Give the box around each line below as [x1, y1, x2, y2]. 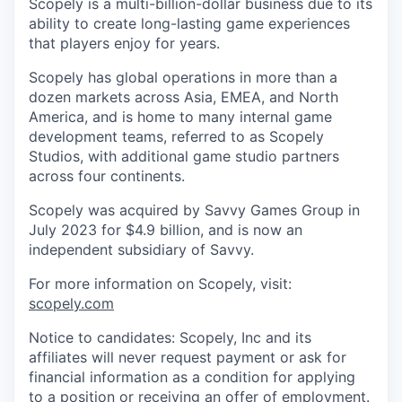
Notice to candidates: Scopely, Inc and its [29, 328, 311, 347]
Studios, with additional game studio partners [29, 147, 339, 166]
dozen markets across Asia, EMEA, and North [29, 88, 338, 107]
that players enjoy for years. [29, 34, 220, 53]
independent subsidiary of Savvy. [29, 240, 254, 259]
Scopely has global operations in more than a [29, 68, 337, 87]
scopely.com [29, 294, 114, 313]
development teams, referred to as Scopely [29, 127, 324, 146]
